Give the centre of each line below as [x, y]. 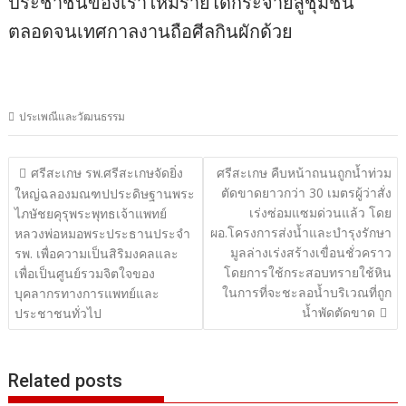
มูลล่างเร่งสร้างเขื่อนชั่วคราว [310, 252]
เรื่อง [34, 200]
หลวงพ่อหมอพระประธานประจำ [103, 233]
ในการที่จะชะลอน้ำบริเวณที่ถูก [306, 292]
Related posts [66, 381]
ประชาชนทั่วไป [58, 313]
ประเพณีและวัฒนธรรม [72, 117]
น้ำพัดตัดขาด [338, 312]
